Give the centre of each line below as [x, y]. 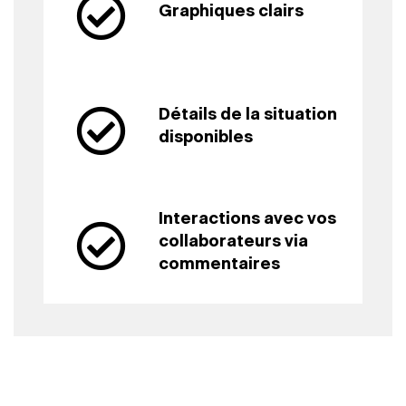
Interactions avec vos [248, 219]
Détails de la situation [248, 116]
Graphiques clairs [232, 11]
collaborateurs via [234, 242]
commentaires [220, 264]
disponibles [206, 138]
